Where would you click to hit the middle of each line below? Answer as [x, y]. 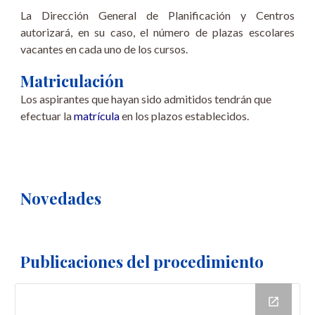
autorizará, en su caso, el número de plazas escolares [157, 32]
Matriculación [72, 81]
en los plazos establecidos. [185, 116]
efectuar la [47, 116]
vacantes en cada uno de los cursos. [104, 49]
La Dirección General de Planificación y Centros [157, 15]
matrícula [97, 116]
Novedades [61, 198]
